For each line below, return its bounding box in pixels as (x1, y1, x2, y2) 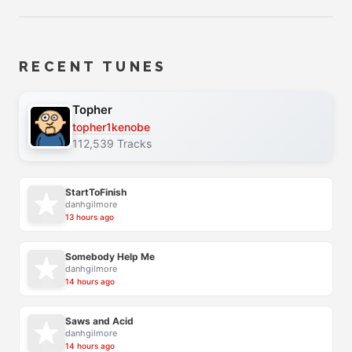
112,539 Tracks (72, 136, 152, 150)
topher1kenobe (72, 119, 150, 134)
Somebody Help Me (65, 251, 155, 263)
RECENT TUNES (19, 57, 167, 75)
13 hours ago (65, 212, 114, 222)
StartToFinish (65, 186, 126, 199)
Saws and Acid (65, 315, 134, 328)
